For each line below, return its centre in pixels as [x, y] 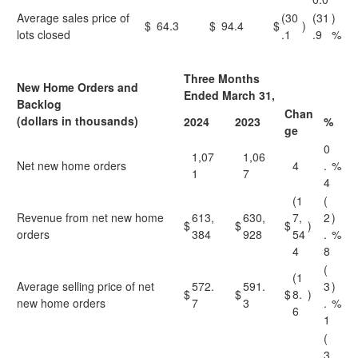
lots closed [44, 34]
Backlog [39, 104]
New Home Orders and [78, 87]
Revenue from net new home [90, 217]
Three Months [222, 78]
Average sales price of [73, 18]
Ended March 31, [229, 95]
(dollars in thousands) [78, 121]
